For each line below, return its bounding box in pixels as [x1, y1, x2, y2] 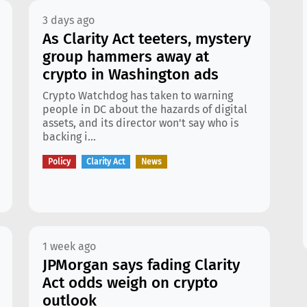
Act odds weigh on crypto [42, 273, 218, 292]
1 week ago [42, 240, 96, 253]
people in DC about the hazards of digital [42, 103, 247, 116]
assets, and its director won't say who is [42, 116, 238, 130]
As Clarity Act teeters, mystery [42, 29, 251, 48]
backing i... [42, 130, 96, 143]
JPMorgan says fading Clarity [42, 256, 240, 274]
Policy [47, 157, 71, 167]
